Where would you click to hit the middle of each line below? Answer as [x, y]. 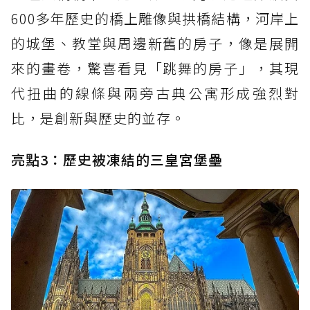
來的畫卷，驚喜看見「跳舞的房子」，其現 [155, 68]
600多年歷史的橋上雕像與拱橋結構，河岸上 [155, 18]
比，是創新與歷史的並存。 [98, 118]
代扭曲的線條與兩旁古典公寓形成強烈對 [155, 93]
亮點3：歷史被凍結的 [81, 159]
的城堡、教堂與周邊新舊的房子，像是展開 [155, 43]
